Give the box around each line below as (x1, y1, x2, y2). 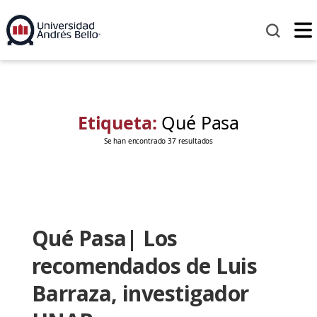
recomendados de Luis (31, 251, 257, 281)
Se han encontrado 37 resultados (103, 136, 214, 146)
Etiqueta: (77, 110, 162, 135)
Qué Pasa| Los (31, 224, 178, 253)
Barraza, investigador (31, 279, 249, 309)
